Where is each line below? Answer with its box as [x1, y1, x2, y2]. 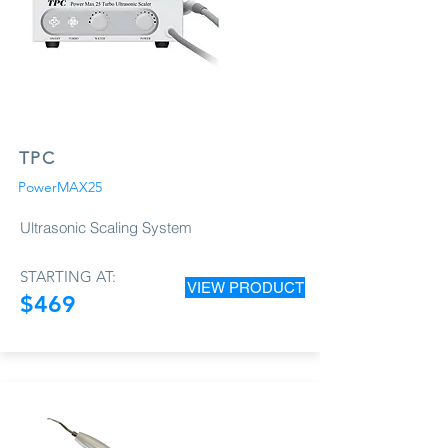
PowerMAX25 [18, 177, 102, 196]
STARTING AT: [20, 266, 116, 286]
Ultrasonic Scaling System [20, 217, 192, 237]
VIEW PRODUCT [186, 278, 304, 296]
